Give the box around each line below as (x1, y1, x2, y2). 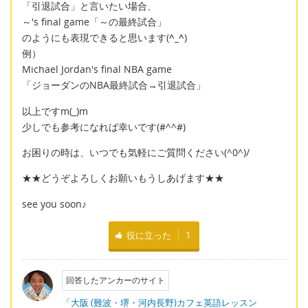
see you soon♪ (22, 197, 87, 210)
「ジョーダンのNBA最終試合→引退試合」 (22, 78, 206, 92)
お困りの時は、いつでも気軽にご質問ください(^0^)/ (22, 145, 250, 159)
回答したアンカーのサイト (65, 275, 165, 286)
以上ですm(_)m (22, 104, 88, 118)
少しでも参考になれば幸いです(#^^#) (22, 120, 186, 133)
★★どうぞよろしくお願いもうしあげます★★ (22, 171, 224, 185)
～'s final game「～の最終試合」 (22, 15, 166, 29)
